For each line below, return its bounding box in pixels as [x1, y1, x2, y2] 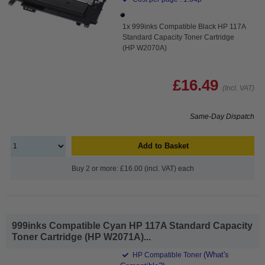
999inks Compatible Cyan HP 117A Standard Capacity [12, 220, 253, 231]
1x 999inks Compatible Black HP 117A [122, 22, 246, 31]
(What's [203, 250, 230, 259]
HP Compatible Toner [131, 250, 204, 259]
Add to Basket [137, 141, 189, 150]
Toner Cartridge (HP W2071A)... [12, 231, 151, 242]
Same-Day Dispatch [190, 112, 254, 121]
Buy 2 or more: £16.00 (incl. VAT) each [71, 164, 194, 173]
